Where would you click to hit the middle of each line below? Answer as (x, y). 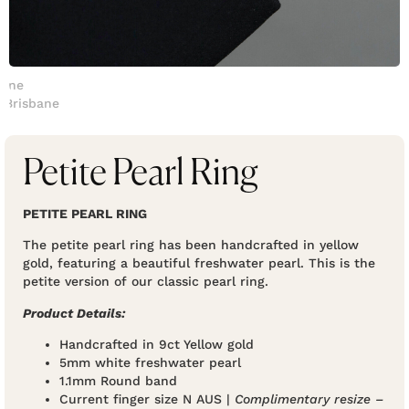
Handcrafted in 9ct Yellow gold (157, 344)
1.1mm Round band (118, 380)
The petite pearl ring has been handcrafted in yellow (191, 245)
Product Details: (74, 313)
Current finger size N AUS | (147, 399)
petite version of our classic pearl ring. (146, 282)
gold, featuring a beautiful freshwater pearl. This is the (199, 263)
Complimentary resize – (309, 399)
